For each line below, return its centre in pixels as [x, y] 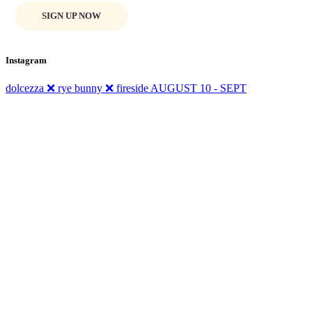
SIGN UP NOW [71, 16]
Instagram [26, 61]
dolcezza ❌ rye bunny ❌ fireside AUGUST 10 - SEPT [126, 88]
